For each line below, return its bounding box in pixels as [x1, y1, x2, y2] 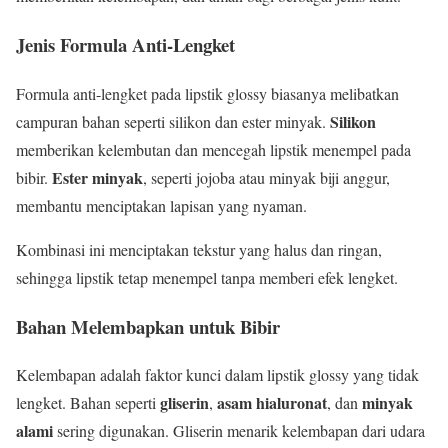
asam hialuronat [217, 391, 327, 415]
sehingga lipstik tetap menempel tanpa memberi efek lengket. [16, 266, 398, 288]
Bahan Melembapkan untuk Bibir [16, 312, 280, 340]
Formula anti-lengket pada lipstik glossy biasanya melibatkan [16, 82, 399, 104]
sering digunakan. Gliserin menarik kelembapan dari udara [53, 420, 425, 442]
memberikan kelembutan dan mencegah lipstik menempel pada [16, 138, 411, 160]
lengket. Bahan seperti [16, 392, 160, 414]
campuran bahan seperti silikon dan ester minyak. [16, 110, 330, 132]
